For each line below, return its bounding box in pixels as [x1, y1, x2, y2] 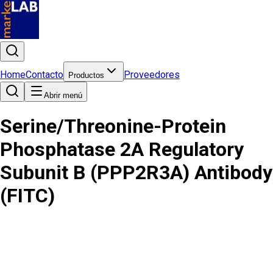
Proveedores [124, 69, 180, 80]
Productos [68, 71, 104, 80]
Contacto [26, 69, 63, 80]
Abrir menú [44, 91, 82, 100]
